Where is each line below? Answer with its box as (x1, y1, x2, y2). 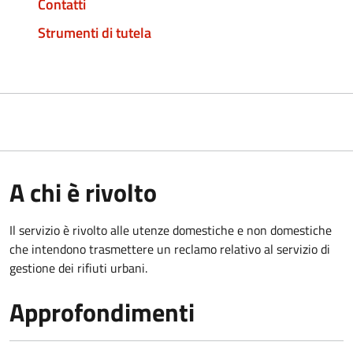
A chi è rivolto (9, 173, 157, 211)
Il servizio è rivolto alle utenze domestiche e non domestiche (9, 220, 332, 240)
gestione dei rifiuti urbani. (9, 258, 147, 277)
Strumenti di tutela (38, 21, 151, 43)
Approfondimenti (9, 292, 195, 331)
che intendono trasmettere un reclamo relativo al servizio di (9, 239, 330, 258)
